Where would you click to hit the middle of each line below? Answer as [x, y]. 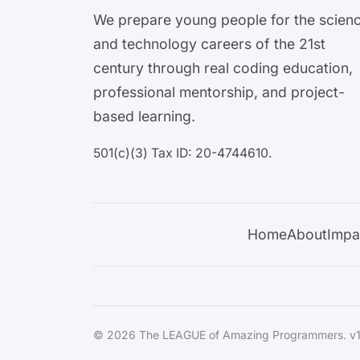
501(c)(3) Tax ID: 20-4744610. [183, 153]
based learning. [144, 116]
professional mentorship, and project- [219, 92]
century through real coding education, [223, 67]
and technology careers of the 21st [209, 43]
